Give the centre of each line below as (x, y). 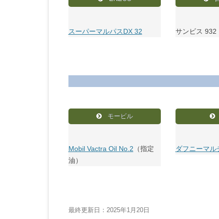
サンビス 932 (196, 31)
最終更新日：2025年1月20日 (109, 210)
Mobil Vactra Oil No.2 (101, 149)
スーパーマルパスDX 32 (105, 31)
